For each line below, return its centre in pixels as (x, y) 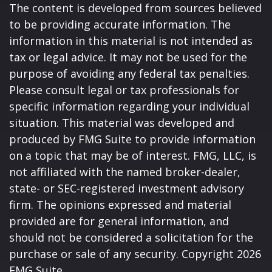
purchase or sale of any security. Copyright (123, 254)
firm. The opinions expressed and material (120, 205)
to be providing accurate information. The (120, 25)
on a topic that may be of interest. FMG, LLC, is (133, 156)
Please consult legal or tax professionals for (124, 90)
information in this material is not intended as (131, 41)
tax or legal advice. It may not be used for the (128, 57)
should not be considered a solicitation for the (131, 238)
